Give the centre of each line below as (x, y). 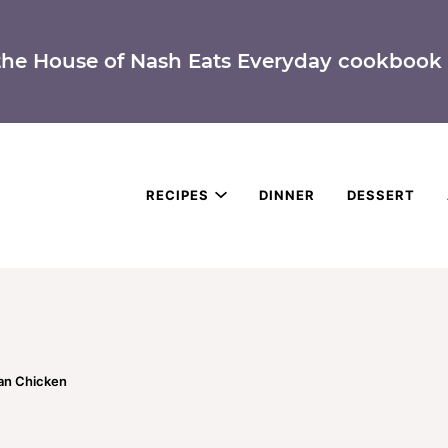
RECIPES (177, 194)
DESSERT (381, 194)
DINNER (287, 194)
